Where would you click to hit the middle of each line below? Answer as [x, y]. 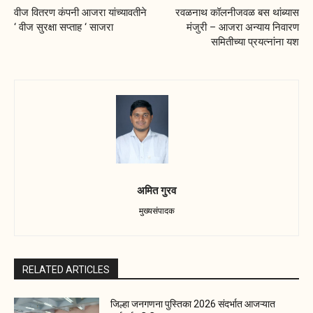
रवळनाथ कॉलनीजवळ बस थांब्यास [237, 13]
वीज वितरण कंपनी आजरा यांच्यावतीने [80, 13]
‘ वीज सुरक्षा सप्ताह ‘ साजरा [64, 28]
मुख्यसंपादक [156, 211]
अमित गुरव [156, 190]
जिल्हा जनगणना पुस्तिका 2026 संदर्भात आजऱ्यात [193, 304]
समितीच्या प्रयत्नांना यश [255, 42]
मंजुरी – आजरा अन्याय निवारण [242, 28]
